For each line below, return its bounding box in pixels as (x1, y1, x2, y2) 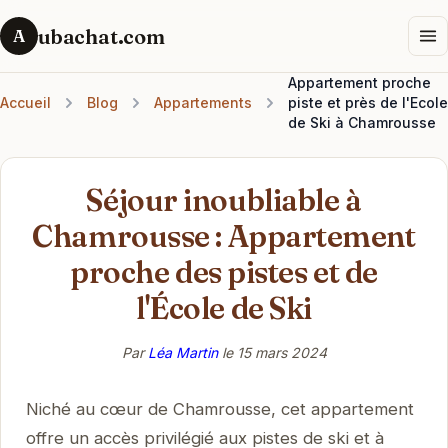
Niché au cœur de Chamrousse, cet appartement (25, 398, 414, 419)
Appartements (154, 94, 252, 111)
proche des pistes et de (70, 253, 378, 291)
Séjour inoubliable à (86, 181, 362, 219)
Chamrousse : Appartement (32, 217, 416, 255)
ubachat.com (38, 23, 165, 49)
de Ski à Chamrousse (288, 114, 436, 131)
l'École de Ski (136, 289, 312, 327)
